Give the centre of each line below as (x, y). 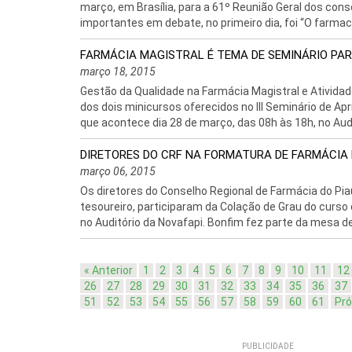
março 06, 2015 (118, 171)
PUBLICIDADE (268, 346)
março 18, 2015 (118, 71)
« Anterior (108, 270)
